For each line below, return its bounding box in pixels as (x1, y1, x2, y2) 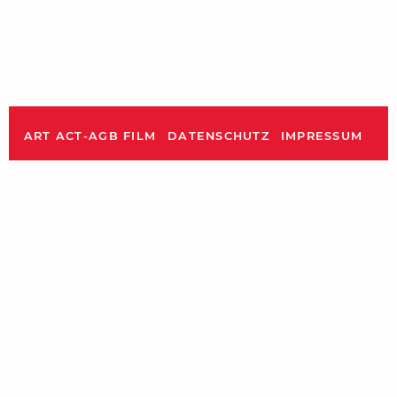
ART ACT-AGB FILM (23, 129, 157, 144)
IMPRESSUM (280, 129, 363, 144)
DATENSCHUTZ (167, 129, 270, 144)
